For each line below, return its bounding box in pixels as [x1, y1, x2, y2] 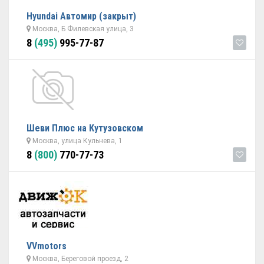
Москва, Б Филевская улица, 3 [31, 25, 134, 33]
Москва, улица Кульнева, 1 [31, 137, 123, 145]
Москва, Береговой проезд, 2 [31, 255, 128, 263]
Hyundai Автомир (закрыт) [27, 11, 136, 22]
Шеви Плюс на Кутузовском [27, 123, 143, 134]
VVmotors [27, 240, 67, 252]
